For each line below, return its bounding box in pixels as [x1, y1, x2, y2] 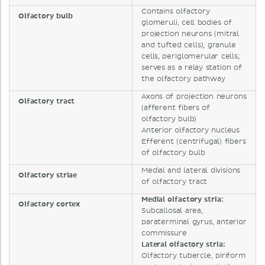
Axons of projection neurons [141, 92, 247, 102]
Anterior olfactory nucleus [141, 126, 240, 135]
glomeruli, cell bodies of [141, 18, 232, 28]
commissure [141, 229, 187, 238]
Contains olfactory [141, 7, 210, 17]
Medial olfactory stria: [141, 195, 224, 205]
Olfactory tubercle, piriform [141, 251, 246, 261]
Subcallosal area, [141, 206, 203, 216]
